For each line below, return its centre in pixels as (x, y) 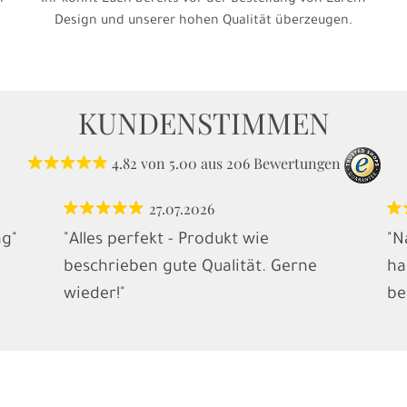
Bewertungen (297, 164)
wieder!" (94, 296)
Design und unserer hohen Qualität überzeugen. (203, 22)
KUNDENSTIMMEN (203, 123)
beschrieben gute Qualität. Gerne (190, 268)
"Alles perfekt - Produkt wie (166, 241)
